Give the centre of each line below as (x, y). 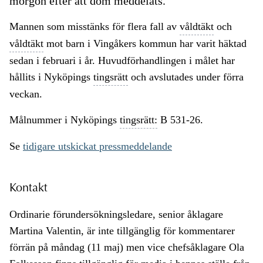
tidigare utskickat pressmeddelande (97, 146)
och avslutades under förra (186, 77)
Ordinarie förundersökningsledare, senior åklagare (116, 215)
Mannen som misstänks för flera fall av (95, 27)
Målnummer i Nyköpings (65, 120)
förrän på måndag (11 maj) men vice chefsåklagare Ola (127, 247)
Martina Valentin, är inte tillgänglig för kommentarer (122, 231)
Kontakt (28, 189)
